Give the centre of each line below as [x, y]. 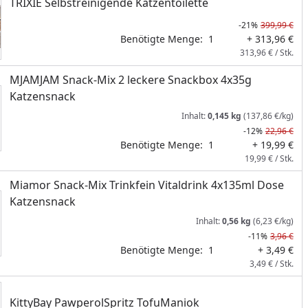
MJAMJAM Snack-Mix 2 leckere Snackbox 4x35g [130, 80]
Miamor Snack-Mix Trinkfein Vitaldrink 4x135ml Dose [146, 185]
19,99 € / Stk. [269, 158]
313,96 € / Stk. [266, 53]
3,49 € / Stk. [271, 264]
